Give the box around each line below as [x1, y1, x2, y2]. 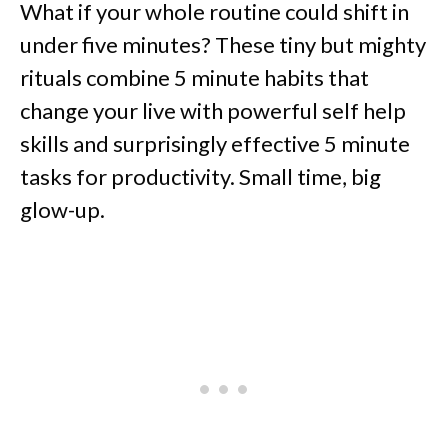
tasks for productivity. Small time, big [20, 163, 381, 191]
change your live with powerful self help [20, 97, 406, 125]
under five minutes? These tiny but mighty [20, 31, 426, 59]
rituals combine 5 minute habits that [20, 64, 369, 92]
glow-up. [20, 196, 105, 224]
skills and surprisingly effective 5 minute [20, 130, 410, 158]
